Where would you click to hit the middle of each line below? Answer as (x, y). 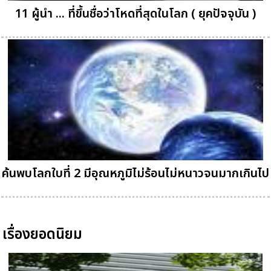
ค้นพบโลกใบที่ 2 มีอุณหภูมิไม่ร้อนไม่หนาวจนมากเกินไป (135, 174)
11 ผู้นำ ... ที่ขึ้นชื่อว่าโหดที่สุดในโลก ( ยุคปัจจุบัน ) (135, 14)
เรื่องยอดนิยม (43, 235)
